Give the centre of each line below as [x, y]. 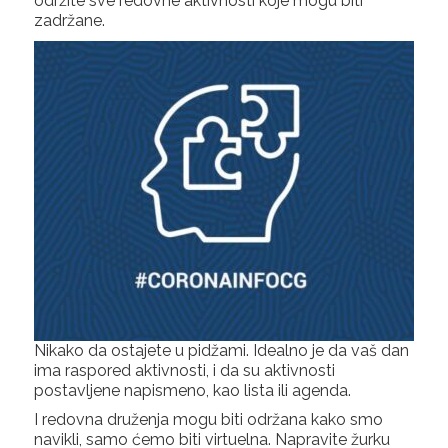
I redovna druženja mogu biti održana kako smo [208, 420]
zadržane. [69, 21]
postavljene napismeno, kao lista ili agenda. [192, 390]
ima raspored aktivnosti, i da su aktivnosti [184, 370]
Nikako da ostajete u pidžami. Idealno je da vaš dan [221, 350]
